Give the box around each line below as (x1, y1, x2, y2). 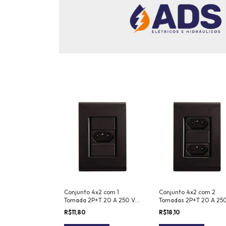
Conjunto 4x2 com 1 (64, 188, 119, 196)
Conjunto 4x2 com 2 (158, 188, 215, 196)
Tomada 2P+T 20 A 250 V (64, 196, 135, 204)
